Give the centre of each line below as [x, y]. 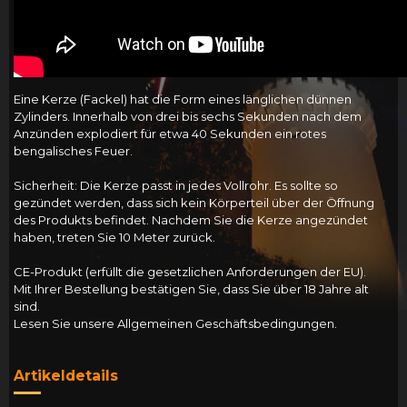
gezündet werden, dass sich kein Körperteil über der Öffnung [194, 203]
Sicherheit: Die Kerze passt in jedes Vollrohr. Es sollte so [175, 186]
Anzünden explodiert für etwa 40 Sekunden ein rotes [169, 134]
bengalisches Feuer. [73, 151]
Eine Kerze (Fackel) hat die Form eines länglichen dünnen [182, 99]
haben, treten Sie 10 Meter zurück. [114, 238]
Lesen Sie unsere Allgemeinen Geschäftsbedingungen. [175, 324]
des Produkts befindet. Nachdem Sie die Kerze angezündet [190, 220]
